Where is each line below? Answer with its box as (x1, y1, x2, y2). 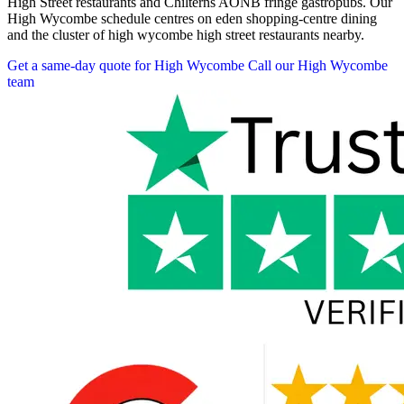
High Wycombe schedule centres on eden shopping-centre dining (7, 11, 377, 26)
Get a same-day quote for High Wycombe (7, 58, 244, 73)
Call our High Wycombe (248, 58, 388, 73)
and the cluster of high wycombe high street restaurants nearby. (7, 27, 364, 42)
